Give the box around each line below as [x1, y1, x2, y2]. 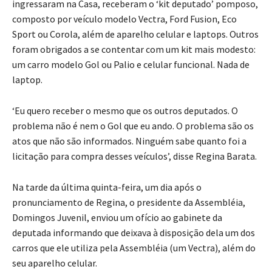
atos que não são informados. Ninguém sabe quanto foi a [12, 134, 246, 147]
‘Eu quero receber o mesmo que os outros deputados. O [12, 104, 238, 117]
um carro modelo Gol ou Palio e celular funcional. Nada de [12, 58, 250, 70]
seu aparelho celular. [12, 256, 97, 269]
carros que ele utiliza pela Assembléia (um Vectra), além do [12, 241, 256, 254]
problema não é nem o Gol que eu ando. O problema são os [12, 119, 254, 132]
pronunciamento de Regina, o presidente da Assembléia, [12, 195, 245, 208]
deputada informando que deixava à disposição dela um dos [12, 226, 255, 239]
